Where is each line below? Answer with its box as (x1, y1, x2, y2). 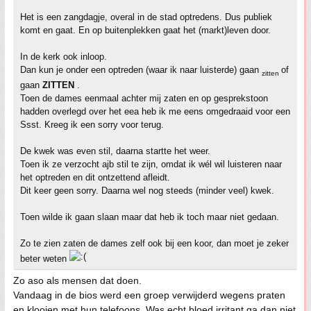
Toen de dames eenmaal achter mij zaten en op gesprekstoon (20, 93, 268, 104)
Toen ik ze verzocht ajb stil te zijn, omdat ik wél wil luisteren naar (20, 159, 282, 170)
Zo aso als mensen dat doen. (13, 275, 142, 287)
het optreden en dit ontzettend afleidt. (20, 172, 170, 183)
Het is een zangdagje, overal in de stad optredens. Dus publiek (20, 11, 272, 22)
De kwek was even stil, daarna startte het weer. (20, 146, 210, 157)
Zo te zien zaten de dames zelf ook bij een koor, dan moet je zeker (20, 238, 289, 249)
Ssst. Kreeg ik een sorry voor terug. (20, 119, 164, 131)
